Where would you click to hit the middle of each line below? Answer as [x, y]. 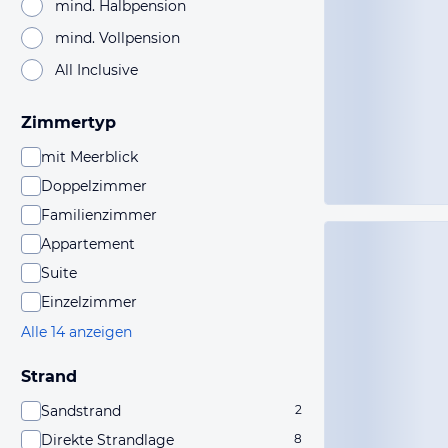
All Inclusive [96, 69]
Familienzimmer [99, 215]
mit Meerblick [89, 157]
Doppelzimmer [94, 186]
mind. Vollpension [117, 37]
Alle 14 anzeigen [76, 332]
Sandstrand [81, 411]
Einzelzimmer [89, 302]
